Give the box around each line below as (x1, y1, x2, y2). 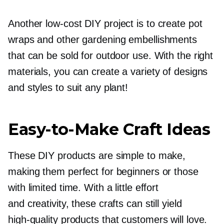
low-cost (45, 18, 82, 29)
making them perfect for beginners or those (8, 166, 198, 177)
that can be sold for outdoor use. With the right (8, 50, 213, 61)
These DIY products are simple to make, (8, 150, 186, 161)
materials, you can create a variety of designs (8, 66, 208, 77)
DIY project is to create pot (81, 18, 202, 29)
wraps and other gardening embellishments (8, 34, 197, 45)
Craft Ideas (118, 119, 210, 139)
